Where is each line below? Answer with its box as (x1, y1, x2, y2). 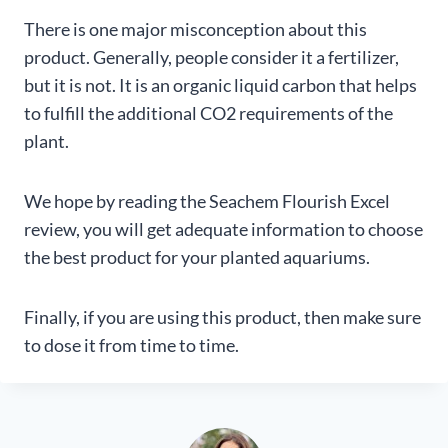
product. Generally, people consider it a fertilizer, (24, 46, 399, 69)
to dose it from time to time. (24, 334, 239, 357)
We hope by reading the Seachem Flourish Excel (24, 190, 390, 213)
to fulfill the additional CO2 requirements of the (24, 102, 393, 125)
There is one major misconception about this (24, 18, 367, 41)
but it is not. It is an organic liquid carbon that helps (24, 74, 417, 97)
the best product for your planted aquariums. (24, 246, 370, 269)
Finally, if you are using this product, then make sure (24, 306, 421, 329)
